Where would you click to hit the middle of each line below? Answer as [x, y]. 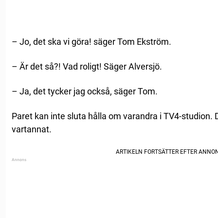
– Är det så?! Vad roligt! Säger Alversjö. [87, 67]
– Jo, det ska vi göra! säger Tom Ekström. [91, 42]
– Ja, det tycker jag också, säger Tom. [85, 91]
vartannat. [32, 129]
